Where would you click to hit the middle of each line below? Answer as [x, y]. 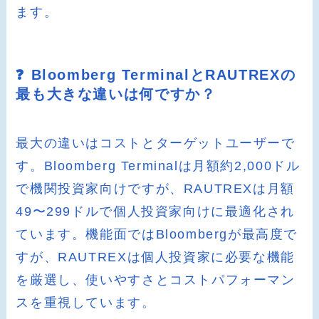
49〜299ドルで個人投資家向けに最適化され [155, 212]
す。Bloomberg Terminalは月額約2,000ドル [158, 166]
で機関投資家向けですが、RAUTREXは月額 [155, 189]
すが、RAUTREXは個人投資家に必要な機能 [155, 257]
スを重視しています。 [86, 303]
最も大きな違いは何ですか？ [116, 94]
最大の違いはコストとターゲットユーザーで [156, 143]
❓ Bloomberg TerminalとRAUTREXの [156, 75]
